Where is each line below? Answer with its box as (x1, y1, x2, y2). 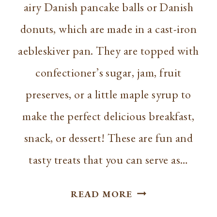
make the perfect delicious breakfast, (22, 108, 195, 124)
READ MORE (70, 187, 133, 200)
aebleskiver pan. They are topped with (18, 43, 199, 58)
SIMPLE (132, 184, 169, 196)
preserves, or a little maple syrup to (26, 86, 191, 102)
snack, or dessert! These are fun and (24, 130, 193, 145)
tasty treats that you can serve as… (29, 152, 188, 167)
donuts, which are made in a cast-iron (20, 21, 197, 36)
